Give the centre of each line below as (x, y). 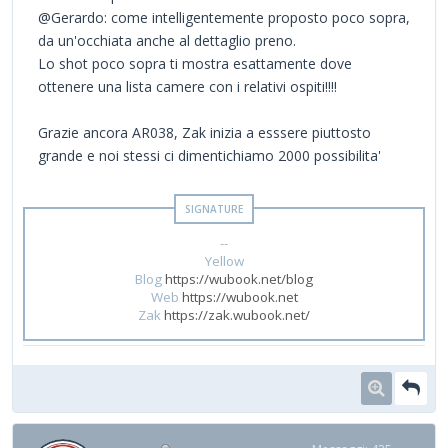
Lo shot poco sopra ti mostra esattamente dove (195, 63)
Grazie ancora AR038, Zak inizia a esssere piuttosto (204, 132)
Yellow (224, 260)
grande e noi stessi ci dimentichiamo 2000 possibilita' (209, 155)
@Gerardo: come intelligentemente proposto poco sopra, (224, 17)
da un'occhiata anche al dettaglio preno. (167, 40)
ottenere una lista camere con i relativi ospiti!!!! (187, 86)
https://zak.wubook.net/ (237, 314)
